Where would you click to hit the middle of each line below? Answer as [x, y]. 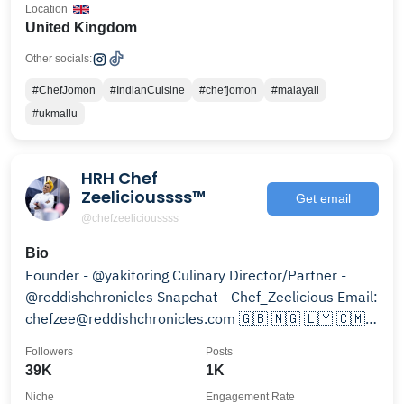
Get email [323, 198]
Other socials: [59, 59]
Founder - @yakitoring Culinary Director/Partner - [99, 275]
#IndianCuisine [147, 90]
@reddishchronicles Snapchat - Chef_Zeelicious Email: [202, 297]
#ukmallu [55, 114]
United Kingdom [81, 28]
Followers [49, 352]
